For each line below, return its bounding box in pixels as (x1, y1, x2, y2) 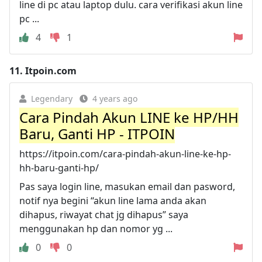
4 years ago (92, 92, 137, 104)
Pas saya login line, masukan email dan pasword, (19, 180, 235, 193)
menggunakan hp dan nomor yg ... (19, 222, 173, 235)
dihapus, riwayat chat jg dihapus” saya (19, 208, 188, 221)
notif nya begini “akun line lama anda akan (19, 194, 206, 207)
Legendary (31, 92, 73, 104)
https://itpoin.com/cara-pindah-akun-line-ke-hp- (19, 147, 231, 160)
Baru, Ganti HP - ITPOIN (19, 123, 175, 143)
